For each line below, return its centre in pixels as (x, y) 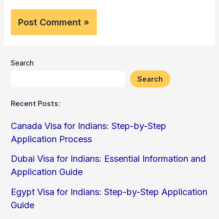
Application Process (52, 139)
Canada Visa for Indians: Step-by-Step (89, 126)
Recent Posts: (36, 103)
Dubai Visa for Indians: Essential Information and (109, 159)
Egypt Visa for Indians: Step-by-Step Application (109, 192)
